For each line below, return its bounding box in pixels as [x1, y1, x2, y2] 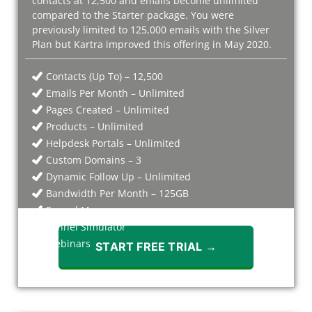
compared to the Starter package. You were [32, 8, 234, 22]
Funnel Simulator [46, 219, 126, 233]
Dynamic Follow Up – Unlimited [46, 169, 191, 183]
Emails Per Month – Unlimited [46, 86, 185, 100]
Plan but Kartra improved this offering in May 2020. [32, 37, 272, 51]
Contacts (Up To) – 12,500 [46, 69, 163, 83]
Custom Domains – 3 [46, 153, 141, 166]
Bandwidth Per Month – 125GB [46, 186, 189, 200]
